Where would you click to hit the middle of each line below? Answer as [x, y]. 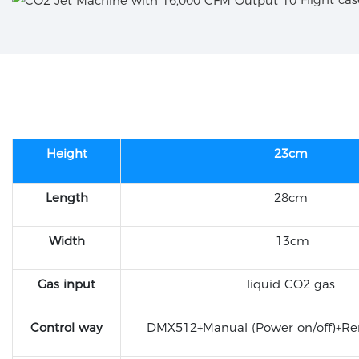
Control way [67, 328]
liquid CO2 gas [290, 284]
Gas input [67, 284]
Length [67, 198]
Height [67, 154]
